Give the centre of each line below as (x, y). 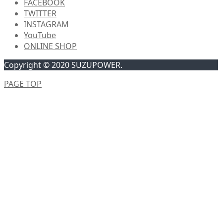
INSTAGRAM (46, 25)
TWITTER (40, 14)
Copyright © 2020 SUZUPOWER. (63, 65)
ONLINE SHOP (50, 46)
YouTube (40, 35)
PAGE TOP (23, 84)
